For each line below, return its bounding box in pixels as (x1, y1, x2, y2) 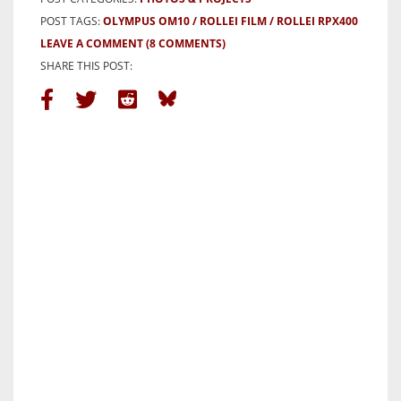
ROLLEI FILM (200, 13, 267, 30)
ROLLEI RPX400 (277, 13, 358, 30)
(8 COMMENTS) (146, 36, 226, 52)
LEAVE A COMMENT (40, 36, 143, 52)
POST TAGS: (40, 13, 103, 30)
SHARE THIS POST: (40, 58, 132, 74)
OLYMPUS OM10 (103, 13, 190, 30)
